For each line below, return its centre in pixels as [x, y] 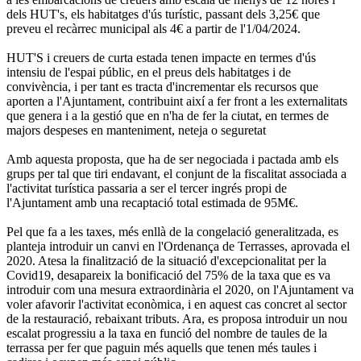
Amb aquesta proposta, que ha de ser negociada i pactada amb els [172, 160]
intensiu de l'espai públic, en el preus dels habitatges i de [149, 73]
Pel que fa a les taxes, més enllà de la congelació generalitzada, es [172, 232]
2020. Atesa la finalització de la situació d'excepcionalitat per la [166, 261]
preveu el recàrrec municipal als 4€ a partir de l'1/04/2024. [154, 29]
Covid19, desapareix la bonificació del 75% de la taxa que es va [168, 276]
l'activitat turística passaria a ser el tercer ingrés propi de [147, 189]
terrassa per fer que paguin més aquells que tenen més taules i [162, 348]
